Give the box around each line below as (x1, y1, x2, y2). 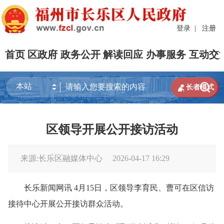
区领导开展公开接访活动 (46, 122, 178, 136)
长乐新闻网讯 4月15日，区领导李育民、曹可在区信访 (8, 183, 214, 192)
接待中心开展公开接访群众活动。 (8, 199, 128, 208)
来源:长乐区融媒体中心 (20, 153, 104, 162)
